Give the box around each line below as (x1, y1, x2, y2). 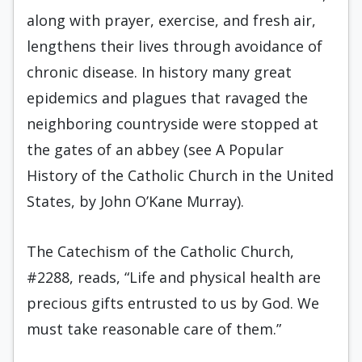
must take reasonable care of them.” (27, 319, 281, 339)
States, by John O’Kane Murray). (27, 192, 244, 211)
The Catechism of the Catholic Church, (27, 242, 294, 261)
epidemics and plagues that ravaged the (27, 88, 308, 107)
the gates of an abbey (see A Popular (27, 140, 284, 159)
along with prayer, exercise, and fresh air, (27, 11, 316, 30)
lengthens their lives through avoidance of (27, 36, 322, 56)
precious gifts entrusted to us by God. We (27, 293, 319, 313)
